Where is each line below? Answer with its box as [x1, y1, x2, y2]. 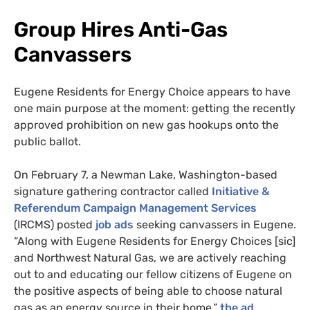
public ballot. [14, 134, 81, 148]
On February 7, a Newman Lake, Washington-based [14, 167, 277, 181]
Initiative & [209, 184, 269, 198]
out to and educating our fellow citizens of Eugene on [14, 267, 292, 281]
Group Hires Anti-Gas [14, 17, 228, 42]
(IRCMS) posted [14, 217, 93, 231]
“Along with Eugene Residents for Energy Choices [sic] [14, 234, 295, 248]
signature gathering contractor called [14, 184, 209, 198]
